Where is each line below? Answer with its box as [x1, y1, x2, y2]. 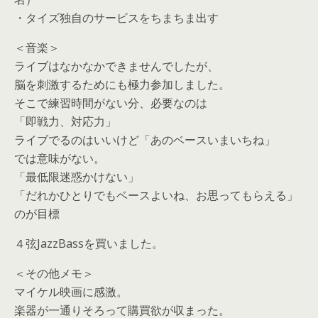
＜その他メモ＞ [14, 265, 94, 281]
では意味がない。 [14, 150, 105, 166]
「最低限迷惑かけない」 [14, 169, 139, 185]
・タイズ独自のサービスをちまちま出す [14, 10, 219, 26]
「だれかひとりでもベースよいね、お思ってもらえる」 [14, 187, 298, 203]
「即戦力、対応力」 [14, 114, 116, 129]
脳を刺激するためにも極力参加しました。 [14, 77, 230, 92]
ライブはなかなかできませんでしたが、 [14, 58, 219, 74]
